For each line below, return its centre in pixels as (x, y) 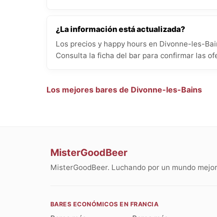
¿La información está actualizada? (120, 29)
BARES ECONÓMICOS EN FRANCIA (105, 204)
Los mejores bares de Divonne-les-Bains (124, 90)
